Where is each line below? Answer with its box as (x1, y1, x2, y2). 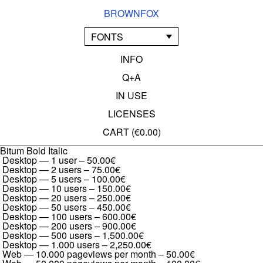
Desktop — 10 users (2, 181, 87, 195)
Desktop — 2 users (2, 163, 82, 176)
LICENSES (107, 107, 156, 120)
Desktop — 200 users (2, 219, 92, 232)
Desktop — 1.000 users (2, 238, 100, 251)
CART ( (102, 125, 134, 139)
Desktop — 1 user (2, 153, 77, 167)
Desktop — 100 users (2, 210, 92, 223)
